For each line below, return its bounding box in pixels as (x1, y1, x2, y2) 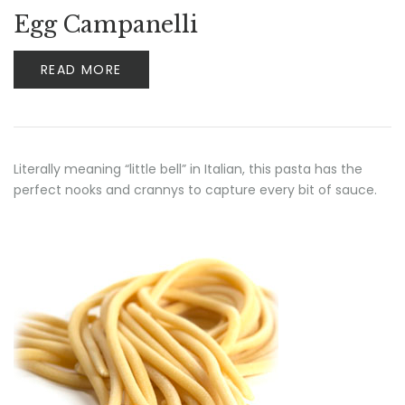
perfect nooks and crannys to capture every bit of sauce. (14, 181, 377, 199)
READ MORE (41, 61, 122, 79)
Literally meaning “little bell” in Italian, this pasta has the (14, 160, 363, 178)
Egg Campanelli (14, 11, 198, 39)
